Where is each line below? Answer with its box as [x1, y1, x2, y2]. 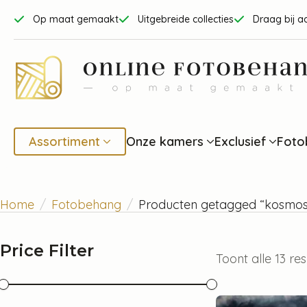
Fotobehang [51, 196, 121, 212]
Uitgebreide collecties [138, 13, 234, 26]
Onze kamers [126, 133, 204, 149]
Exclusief [214, 133, 266, 149]
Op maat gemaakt [33, 13, 119, 26]
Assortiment [29, 133, 100, 149]
